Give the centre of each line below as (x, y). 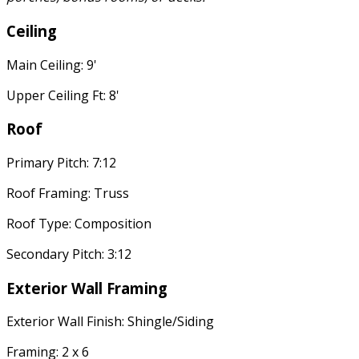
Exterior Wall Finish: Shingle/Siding (110, 322)
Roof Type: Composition (79, 223)
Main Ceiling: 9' (52, 65)
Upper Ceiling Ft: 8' (63, 95)
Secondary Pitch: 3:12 (69, 254)
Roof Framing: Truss (68, 193)
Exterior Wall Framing (87, 288)
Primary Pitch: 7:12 (61, 162)
